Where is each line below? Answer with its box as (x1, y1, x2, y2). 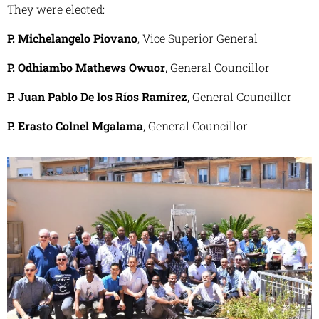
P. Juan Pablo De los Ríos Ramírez (7, 89, 187, 105)
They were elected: (7, 1, 105, 17)
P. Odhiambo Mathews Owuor (7, 60, 165, 75)
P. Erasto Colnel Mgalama (7, 118, 143, 134)
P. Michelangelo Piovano (7, 31, 137, 46)
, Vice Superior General (137, 31, 258, 46)
